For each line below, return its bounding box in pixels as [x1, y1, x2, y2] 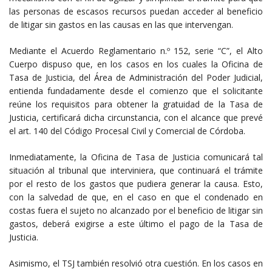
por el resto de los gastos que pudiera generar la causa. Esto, [9, 178, 263, 190]
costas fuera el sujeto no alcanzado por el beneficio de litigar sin [9, 205, 263, 217]
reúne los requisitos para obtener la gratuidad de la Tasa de [9, 98, 263, 110]
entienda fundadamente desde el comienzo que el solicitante [9, 85, 263, 97]
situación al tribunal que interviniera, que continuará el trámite [9, 165, 263, 177]
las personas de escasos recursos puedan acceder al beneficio [9, 5, 263, 18]
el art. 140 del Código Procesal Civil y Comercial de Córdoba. [9, 125, 245, 137]
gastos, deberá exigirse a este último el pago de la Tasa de [9, 218, 263, 230]
